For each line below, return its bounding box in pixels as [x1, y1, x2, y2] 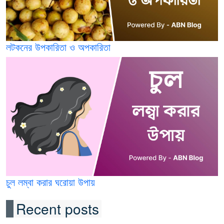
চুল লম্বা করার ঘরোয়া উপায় [6, 174, 95, 189]
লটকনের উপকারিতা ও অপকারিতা [6, 39, 110, 54]
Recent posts [16, 198, 99, 219]
